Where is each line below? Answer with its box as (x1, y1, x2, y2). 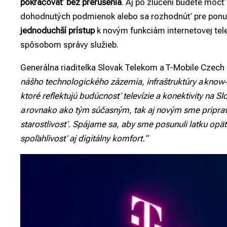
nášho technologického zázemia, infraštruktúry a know (20, 77, 224, 87)
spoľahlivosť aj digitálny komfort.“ (20, 133, 150, 144)
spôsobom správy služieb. (20, 40, 119, 50)
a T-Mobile (160, 62, 201, 73)
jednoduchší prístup (20, 25, 95, 36)
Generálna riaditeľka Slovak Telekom (20, 62, 160, 73)
